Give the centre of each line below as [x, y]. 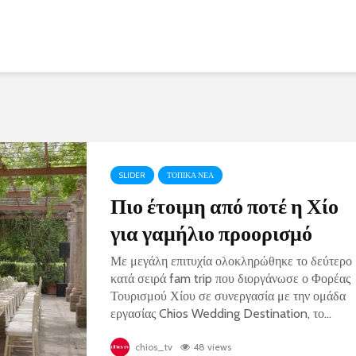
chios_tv [153, 347]
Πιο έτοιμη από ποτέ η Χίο [224, 206]
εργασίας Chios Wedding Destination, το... [221, 313]
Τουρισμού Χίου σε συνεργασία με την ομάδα [228, 296]
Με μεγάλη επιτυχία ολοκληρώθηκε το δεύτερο [231, 261]
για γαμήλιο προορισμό [211, 233]
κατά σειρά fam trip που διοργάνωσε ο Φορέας [230, 279]
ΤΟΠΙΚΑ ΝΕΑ [190, 175]
